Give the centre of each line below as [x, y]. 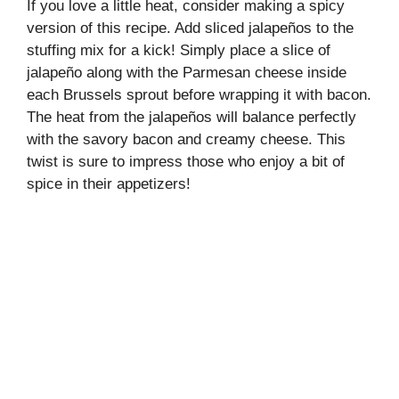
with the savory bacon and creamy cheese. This [186, 139]
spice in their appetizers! [109, 183]
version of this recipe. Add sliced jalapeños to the [190, 28]
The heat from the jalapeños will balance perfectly [191, 117]
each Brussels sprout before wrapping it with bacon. [199, 94]
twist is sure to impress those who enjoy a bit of [186, 161]
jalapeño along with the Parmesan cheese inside [187, 72]
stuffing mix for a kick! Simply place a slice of [179, 50]
